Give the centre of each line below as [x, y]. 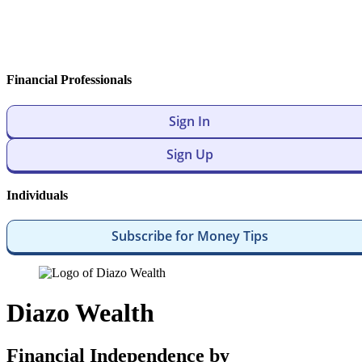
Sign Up [190, 154]
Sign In [190, 121]
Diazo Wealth [80, 312]
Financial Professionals [69, 80]
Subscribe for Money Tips [190, 236]
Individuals [37, 195]
